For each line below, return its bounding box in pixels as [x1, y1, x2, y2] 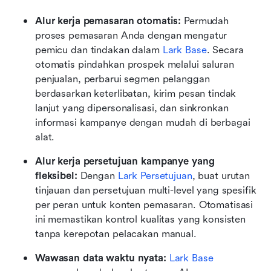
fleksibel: [35, 169, 77, 181]
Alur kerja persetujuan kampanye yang [35, 155, 215, 167]
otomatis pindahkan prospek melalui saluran [35, 58, 234, 70]
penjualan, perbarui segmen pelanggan [35, 73, 210, 85]
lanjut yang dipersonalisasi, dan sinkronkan [35, 102, 229, 114]
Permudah [181, 15, 229, 27]
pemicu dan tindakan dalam [35, 44, 163, 56]
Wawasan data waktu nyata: [35, 252, 166, 264]
